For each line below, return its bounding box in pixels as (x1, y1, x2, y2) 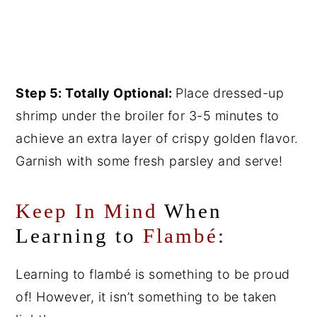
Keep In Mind (16, 199, 158, 222)
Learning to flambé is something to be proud (16, 266, 290, 282)
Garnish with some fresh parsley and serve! (16, 153, 283, 168)
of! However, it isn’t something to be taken (16, 289, 277, 304)
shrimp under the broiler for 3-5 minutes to (16, 108, 279, 123)
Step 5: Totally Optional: (16, 85, 176, 100)
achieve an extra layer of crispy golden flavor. (16, 130, 299, 146)
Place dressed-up (175, 85, 284, 100)
